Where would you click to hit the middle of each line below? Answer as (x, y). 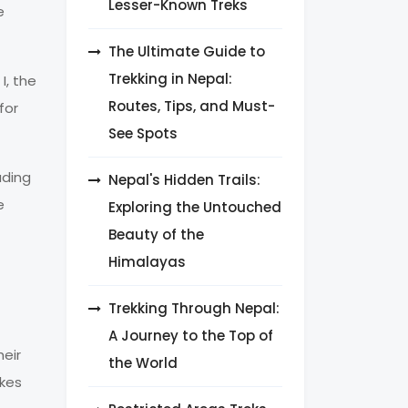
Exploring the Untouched (195, 208)
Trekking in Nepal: (170, 79)
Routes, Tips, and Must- (192, 107)
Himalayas (147, 262)
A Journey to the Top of (191, 336)
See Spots (143, 134)
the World (143, 363)
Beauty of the (156, 235)
